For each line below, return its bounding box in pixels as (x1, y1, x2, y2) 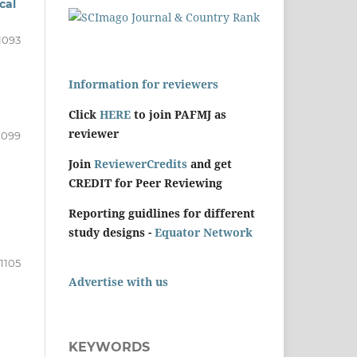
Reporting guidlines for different (69, 206, 255, 222)
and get (187, 156, 232, 172)
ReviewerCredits (94, 156, 187, 172)
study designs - (69, 225, 155, 241)
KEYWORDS (69, 339, 150, 355)
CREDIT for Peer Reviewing (69, 175, 222, 191)
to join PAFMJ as (131, 107, 226, 123)
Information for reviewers (69, 76, 218, 92)
